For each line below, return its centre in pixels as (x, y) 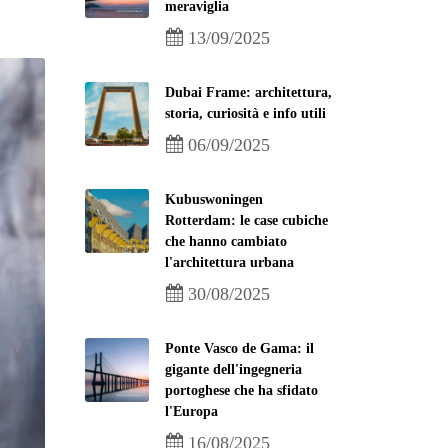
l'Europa (191, 411)
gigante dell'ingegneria (233, 369)
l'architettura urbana (229, 262)
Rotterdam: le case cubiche (246, 220)
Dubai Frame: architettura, (248, 92)
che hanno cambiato (226, 241)
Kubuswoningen (214, 199)
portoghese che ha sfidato (241, 390)
